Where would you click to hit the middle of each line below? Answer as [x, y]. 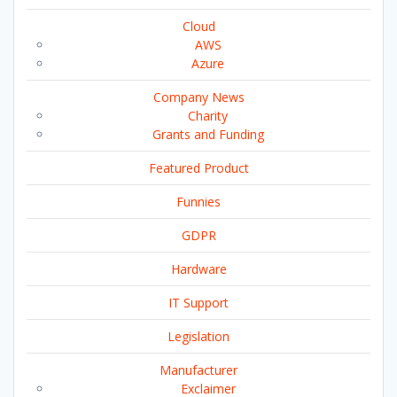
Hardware [198, 269]
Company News [198, 97]
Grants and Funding [208, 134]
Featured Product [198, 167]
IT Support [198, 302]
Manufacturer [198, 370]
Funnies [198, 201]
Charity [208, 115]
